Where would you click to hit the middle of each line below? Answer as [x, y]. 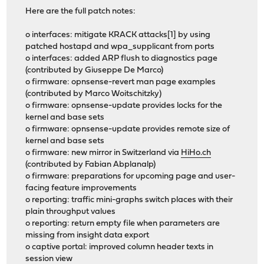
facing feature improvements [81, 189]
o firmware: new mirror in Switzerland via [103, 153]
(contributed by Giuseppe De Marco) [95, 71]
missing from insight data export [88, 236]
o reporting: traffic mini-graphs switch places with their [129, 200]
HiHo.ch [196, 153]
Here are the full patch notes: [81, 12]
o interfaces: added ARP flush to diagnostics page [122, 59]
